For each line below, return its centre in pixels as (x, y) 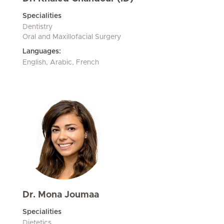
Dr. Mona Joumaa (61, 195)
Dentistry (37, 27)
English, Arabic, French (61, 62)
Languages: (42, 51)
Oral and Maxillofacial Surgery (72, 37)
